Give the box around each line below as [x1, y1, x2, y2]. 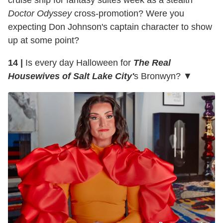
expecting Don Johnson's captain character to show [8, 22, 212, 32]
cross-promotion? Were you [72, 8, 184, 19]
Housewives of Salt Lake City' [8, 71, 134, 82]
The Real [133, 58, 171, 68]
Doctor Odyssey [8, 8, 72, 19]
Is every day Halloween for [23, 58, 133, 68]
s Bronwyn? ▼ [134, 71, 192, 82]
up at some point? [8, 35, 79, 46]
